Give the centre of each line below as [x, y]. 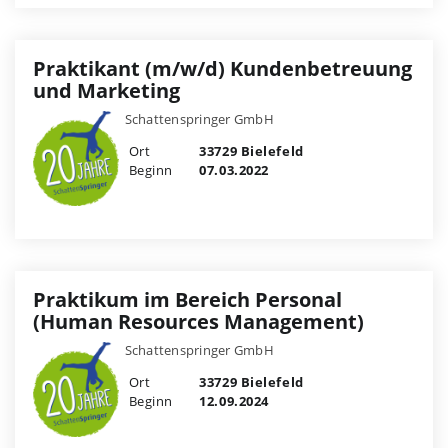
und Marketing [106, 91]
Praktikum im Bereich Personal [187, 299]
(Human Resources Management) [198, 321]
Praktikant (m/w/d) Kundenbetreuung [222, 69]
